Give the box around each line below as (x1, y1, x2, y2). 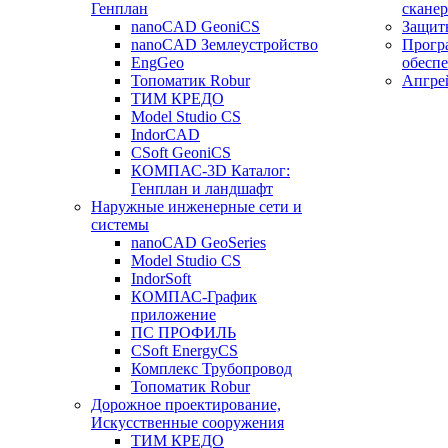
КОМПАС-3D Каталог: (131, 162, 290, 179)
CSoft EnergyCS (131, 342, 238, 359)
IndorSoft (131, 270, 191, 287)
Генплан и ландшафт (131, 180, 273, 197)
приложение (131, 306, 216, 323)
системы (91, 216, 149, 233)
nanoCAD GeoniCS (131, 18, 260, 35)
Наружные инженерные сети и (91, 198, 302, 215)
